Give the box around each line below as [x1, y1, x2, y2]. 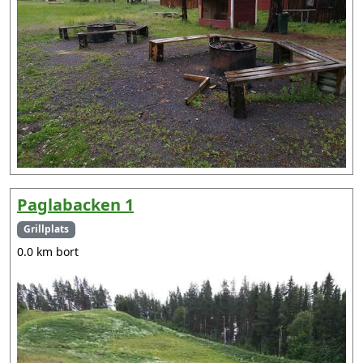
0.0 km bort [17, 243, 79, 259]
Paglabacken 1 [17, 194, 134, 216]
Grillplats [23, 222, 69, 237]
